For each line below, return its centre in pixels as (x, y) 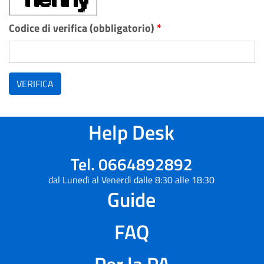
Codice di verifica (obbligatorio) (83, 28)
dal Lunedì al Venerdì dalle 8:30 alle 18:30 (131, 180)
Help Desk (131, 132)
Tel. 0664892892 (131, 164)
